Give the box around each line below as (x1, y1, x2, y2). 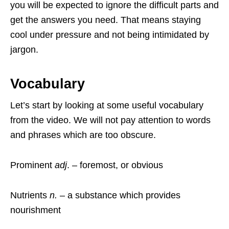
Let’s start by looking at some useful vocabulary (10, 100, 203, 110)
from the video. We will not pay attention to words (10, 115, 211, 125)
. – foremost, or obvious (67, 160, 163, 170)
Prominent (10, 160, 55, 170)
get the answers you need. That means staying (10, 15, 201, 25)
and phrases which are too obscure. (10, 130, 156, 140)
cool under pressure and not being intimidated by (10, 30, 209, 40)
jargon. (10, 44, 38, 55)
